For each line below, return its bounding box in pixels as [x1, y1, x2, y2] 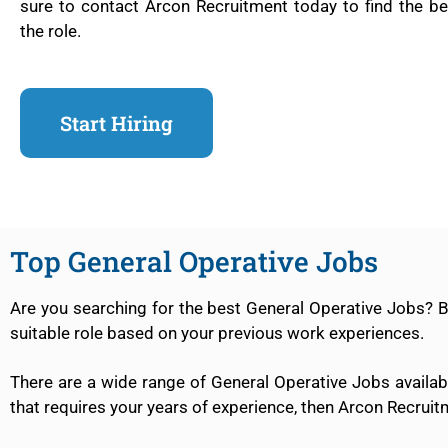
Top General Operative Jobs [10, 242, 378, 280]
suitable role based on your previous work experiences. [10, 322, 428, 343]
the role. [20, 20, 81, 41]
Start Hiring [60, 109, 173, 136]
